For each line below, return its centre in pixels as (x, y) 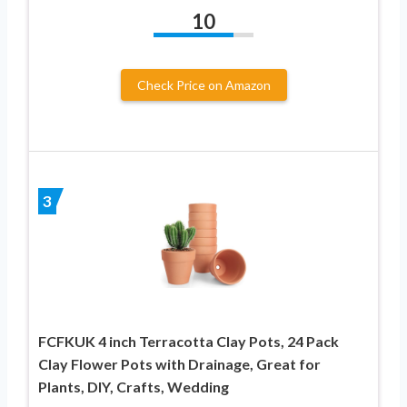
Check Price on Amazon (203, 84)
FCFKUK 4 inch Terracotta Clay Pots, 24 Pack (189, 341)
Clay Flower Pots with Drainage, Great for (179, 363)
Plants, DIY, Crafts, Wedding (134, 386)
